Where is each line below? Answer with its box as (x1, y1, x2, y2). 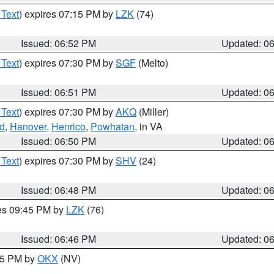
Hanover (10, 119, 46, 133)
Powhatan (91, 119, 135, 133)
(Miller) (136, 105, 169, 119)
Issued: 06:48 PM (21, 183, 97, 197)
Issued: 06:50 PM (21, 134, 97, 148)
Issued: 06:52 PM (21, 36, 97, 50)
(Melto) (136, 56, 168, 70)
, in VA (135, 119, 163, 133)
